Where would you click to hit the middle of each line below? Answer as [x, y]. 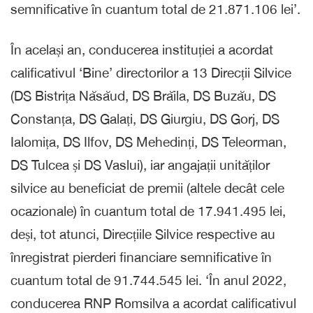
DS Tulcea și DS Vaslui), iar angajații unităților [140, 165]
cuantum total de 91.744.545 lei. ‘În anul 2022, [148, 280]
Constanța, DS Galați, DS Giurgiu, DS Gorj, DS [145, 118]
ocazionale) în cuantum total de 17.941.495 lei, [148, 211]
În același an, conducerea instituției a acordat [142, 49]
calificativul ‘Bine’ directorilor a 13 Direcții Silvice [151, 72]
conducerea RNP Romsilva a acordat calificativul [153, 303]
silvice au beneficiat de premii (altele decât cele [147, 188]
